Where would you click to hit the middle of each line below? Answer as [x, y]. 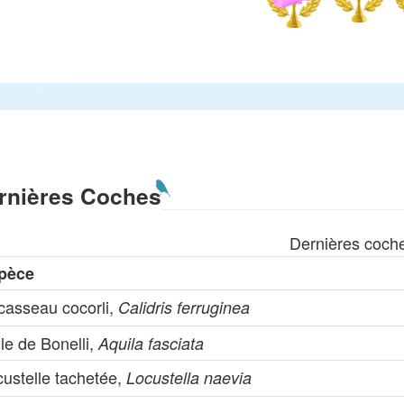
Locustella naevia [189, 377]
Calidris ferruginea [184, 307]
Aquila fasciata [151, 343]
